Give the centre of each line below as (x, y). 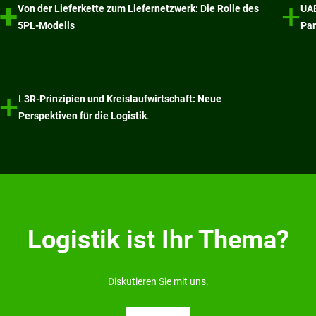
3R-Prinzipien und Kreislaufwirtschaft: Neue (123, 98)
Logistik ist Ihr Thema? (158, 239)
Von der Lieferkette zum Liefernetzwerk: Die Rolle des (139, 8)
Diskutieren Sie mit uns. (158, 281)
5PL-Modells (47, 25)
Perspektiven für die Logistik (83, 115)
